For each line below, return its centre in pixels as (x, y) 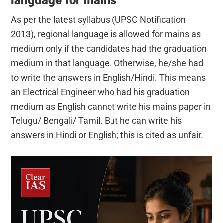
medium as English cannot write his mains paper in (111, 107)
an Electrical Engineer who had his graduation (101, 92)
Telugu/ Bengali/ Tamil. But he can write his (97, 121)
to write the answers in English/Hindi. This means (109, 78)
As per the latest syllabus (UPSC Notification (99, 20)
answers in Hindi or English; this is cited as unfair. (107, 135)
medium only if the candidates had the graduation (109, 49)
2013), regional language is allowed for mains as (106, 34)
